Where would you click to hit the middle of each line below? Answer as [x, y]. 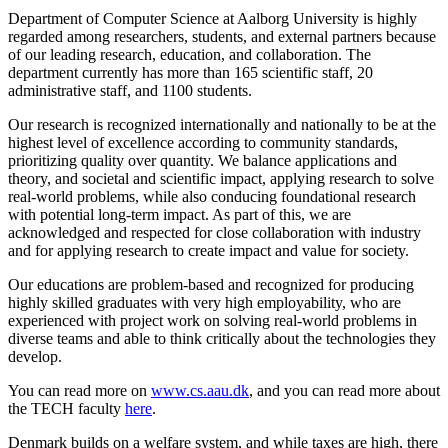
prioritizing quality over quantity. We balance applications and [202, 160]
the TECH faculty [66, 408]
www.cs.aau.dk [200, 390]
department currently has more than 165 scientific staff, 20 [190, 72]
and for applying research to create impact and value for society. [208, 250]
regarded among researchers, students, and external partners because [222, 36]
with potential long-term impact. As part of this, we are [179, 214]
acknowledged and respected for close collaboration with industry [214, 232]
